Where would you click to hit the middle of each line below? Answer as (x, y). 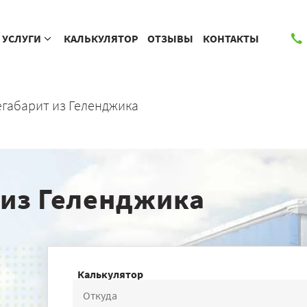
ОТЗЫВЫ (171, 38)
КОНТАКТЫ (231, 38)
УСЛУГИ (22, 38)
